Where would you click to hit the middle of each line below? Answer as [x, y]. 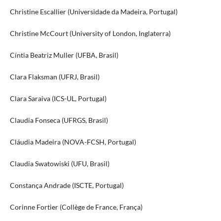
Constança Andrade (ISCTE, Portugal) [67, 185]
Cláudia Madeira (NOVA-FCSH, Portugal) [73, 142]
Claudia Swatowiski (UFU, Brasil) [59, 164]
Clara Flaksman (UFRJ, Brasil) [55, 77]
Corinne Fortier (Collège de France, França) [76, 207]
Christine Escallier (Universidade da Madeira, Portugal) [93, 12]
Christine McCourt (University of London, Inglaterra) [90, 34]
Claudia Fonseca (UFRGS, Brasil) [59, 120]
